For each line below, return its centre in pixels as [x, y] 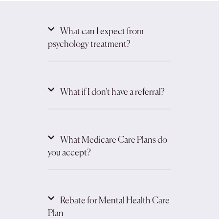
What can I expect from [102, 32]
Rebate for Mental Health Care [115, 201]
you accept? [69, 153]
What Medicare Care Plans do [113, 140]
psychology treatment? [89, 44]
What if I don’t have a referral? [112, 92]
